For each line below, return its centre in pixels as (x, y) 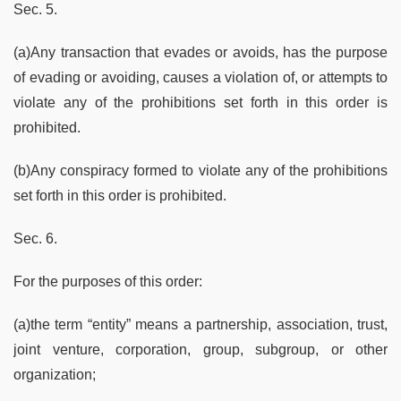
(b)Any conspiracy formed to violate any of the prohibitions (200, 171)
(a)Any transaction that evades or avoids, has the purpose (200, 53)
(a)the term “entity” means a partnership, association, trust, (200, 325)
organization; (55, 375)
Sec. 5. (35, 10)
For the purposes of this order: (108, 282)
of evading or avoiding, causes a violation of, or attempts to (200, 78)
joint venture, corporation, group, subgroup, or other (200, 350)
